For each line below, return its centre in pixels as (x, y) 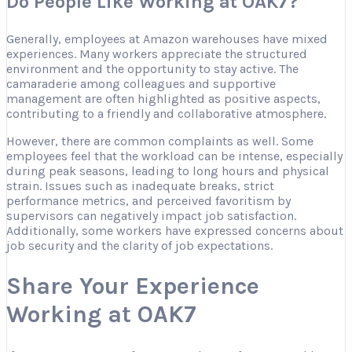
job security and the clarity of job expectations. (139, 245)
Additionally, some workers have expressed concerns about (175, 230)
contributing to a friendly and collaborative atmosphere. (166, 113)
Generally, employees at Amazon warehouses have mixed (167, 38)
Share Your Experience (133, 286)
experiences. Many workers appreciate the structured (157, 53)
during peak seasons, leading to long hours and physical (168, 170)
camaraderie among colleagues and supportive (141, 83)
